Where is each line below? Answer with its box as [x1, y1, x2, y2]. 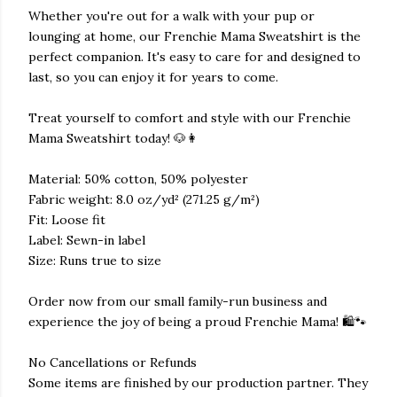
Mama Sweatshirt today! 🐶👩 [28, 130, 198, 146]
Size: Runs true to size [28, 253, 161, 269]
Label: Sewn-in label [28, 232, 145, 248]
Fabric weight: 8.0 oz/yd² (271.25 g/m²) [28, 191, 260, 207]
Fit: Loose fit [28, 212, 105, 228]
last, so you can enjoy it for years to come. [28, 69, 278, 85]
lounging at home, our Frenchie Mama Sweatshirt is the [28, 28, 361, 44]
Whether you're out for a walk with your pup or [28, 8, 315, 24]
